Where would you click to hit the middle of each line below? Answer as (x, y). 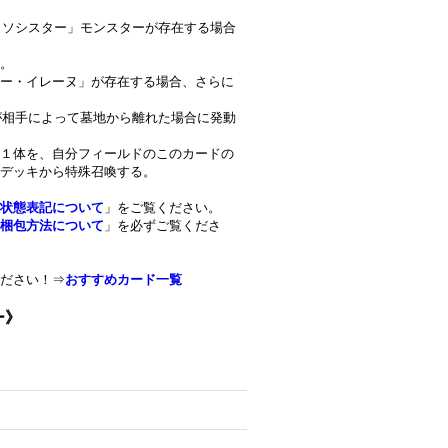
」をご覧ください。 (162, 207)
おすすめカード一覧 (123, 279)
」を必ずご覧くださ (162, 225)
